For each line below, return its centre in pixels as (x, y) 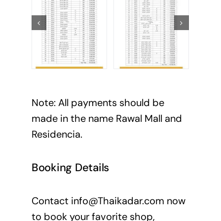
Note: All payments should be (98, 103)
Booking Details (70, 168)
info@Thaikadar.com (117, 201)
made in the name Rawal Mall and (107, 119)
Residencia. (57, 134)
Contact (51, 201)
